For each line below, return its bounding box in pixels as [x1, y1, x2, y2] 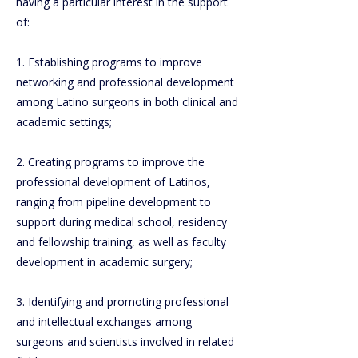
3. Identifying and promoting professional [16, 294, 229, 309]
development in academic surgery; [16, 254, 193, 269]
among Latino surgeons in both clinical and [16, 94, 238, 109]
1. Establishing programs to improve [16, 54, 202, 70]
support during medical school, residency [16, 214, 227, 229]
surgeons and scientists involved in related [16, 334, 234, 349]
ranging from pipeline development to [16, 194, 211, 209]
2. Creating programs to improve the [16, 154, 205, 169]
